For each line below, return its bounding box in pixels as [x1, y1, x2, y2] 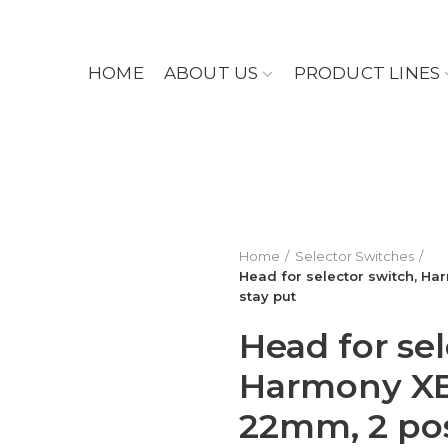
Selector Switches [295, 248, 414, 264]
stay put [239, 288, 296, 304]
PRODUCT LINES [293, 63, 441, 83]
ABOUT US [163, 63, 259, 83]
